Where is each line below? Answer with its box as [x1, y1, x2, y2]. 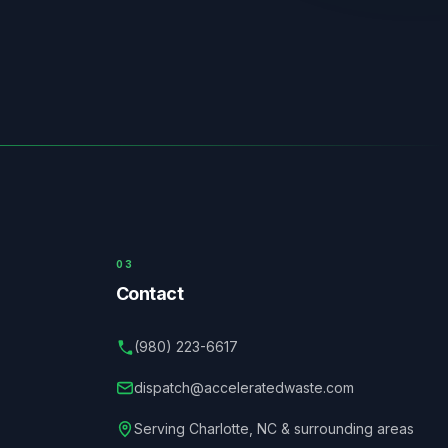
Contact [115, 283, 184, 304]
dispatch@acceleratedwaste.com [133, 379, 354, 396]
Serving [133, 420, 189, 437]
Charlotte [188, 420, 249, 437]
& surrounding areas [276, 420, 414, 437]
